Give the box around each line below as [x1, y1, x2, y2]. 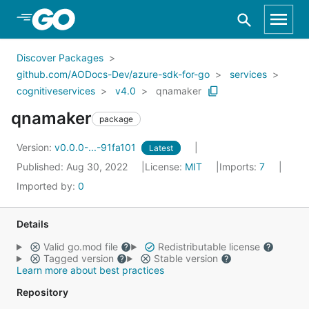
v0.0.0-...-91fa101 [54, 141, 139, 153]
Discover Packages [17, 52, 103, 63]
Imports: [219, 161, 259, 172]
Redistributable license [154, 241, 263, 252]
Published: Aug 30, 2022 [17, 161, 130, 172]
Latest [149, 143, 173, 153]
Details [17, 218, 49, 230]
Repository [17, 286, 68, 298]
